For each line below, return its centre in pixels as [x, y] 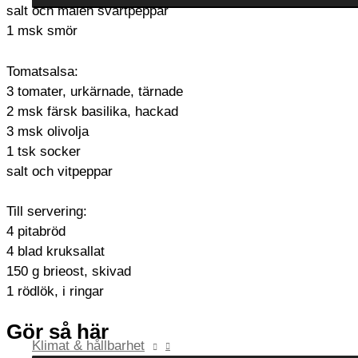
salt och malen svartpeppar [88, 11]
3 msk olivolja [48, 131]
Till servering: [47, 212]
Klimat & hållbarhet [88, 346]
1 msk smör [42, 31]
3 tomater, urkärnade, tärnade [95, 91]
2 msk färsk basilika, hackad [92, 111]
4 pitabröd [36, 232]
